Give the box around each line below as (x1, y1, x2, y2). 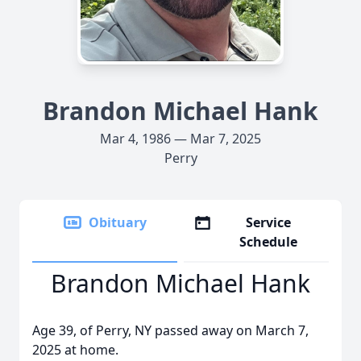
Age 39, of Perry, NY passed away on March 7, (32, 322, 309, 339)
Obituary (89, 214, 147, 231)
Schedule (239, 233, 298, 251)
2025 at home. (32, 341, 118, 359)
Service (246, 214, 292, 231)
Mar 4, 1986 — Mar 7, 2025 (100, 130, 261, 147)
